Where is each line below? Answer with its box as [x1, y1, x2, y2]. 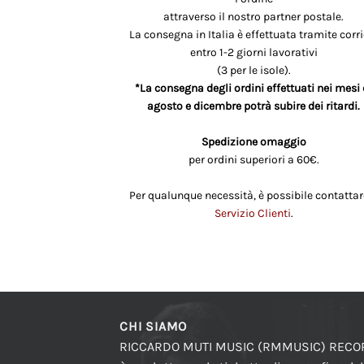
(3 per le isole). [216, 63, 291, 78]
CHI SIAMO [119, 318, 188, 334]
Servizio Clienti [214, 206, 291, 221]
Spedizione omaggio [201, 135, 306, 149]
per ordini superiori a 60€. [188, 153, 319, 167]
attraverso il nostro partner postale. [163, 10, 344, 24]
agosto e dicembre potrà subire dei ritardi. [147, 99, 360, 114]
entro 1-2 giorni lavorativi [189, 45, 318, 60]
